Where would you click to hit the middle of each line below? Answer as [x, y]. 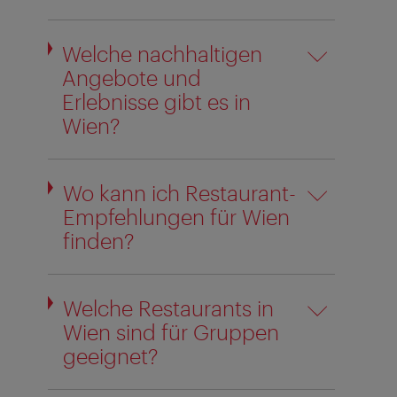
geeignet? [110, 355]
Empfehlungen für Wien [176, 216]
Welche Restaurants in [168, 307]
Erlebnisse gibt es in [156, 101]
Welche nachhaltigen [162, 53]
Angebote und [131, 77]
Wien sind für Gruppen [171, 331]
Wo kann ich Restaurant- [179, 192]
